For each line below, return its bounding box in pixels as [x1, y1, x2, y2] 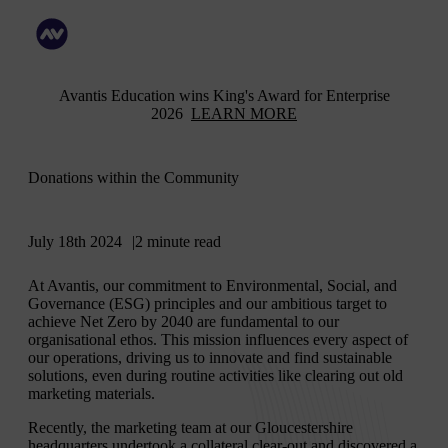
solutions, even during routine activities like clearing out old [28, 367, 403, 385]
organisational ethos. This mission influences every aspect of [28, 331, 408, 349]
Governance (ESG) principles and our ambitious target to [28, 295, 387, 313]
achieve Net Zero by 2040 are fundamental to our [28, 313, 339, 331]
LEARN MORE [191, 104, 297, 122]
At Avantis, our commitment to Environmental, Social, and [28, 277, 397, 295]
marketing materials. [28, 385, 155, 403]
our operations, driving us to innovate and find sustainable [28, 349, 392, 367]
